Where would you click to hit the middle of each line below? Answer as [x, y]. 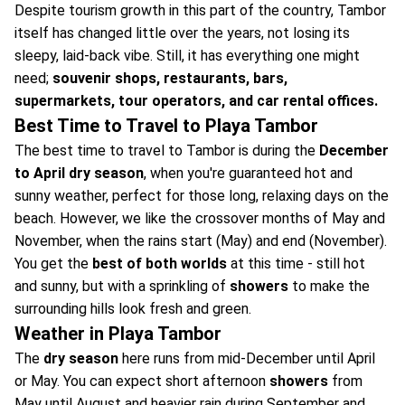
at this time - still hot [296, 263]
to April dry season [79, 173]
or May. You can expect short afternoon [142, 381]
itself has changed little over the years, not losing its [182, 33]
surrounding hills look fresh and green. [133, 308]
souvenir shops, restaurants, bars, [170, 78]
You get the [53, 263]
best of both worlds [160, 263]
